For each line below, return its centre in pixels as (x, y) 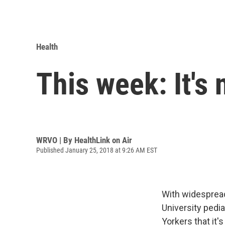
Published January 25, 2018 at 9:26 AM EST (97, 150)
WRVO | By (55, 140)
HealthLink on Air (103, 140)
